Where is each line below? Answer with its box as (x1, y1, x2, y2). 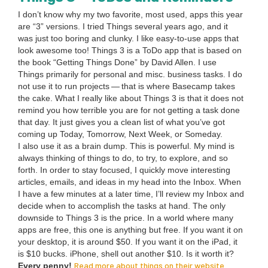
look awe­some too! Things (18, 45, 120, 56)
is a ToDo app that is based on (124, 45, 242, 56)
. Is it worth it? (181, 249, 234, 259)
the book (18, 57, 53, 68)
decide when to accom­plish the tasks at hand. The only (18, 201, 226, 211)
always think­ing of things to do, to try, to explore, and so (18, 153, 228, 163)
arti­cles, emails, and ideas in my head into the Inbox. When (18, 177, 241, 187)
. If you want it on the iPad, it (130, 237, 237, 247)
